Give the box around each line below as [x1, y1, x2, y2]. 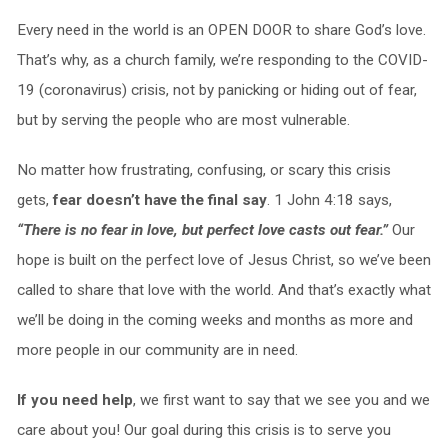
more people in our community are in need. [16, 341, 298, 359]
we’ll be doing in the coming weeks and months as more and [16, 311, 413, 329]
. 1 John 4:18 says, [266, 191, 392, 209]
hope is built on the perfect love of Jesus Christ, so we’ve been [16, 251, 431, 269]
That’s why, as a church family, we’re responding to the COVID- [16, 51, 428, 69]
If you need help [16, 391, 133, 409]
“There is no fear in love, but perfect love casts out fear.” [16, 221, 388, 239]
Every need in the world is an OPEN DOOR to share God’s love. [16, 21, 426, 39]
